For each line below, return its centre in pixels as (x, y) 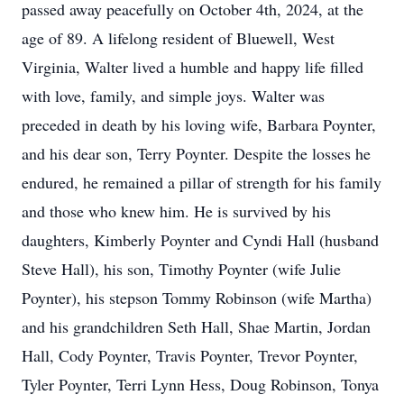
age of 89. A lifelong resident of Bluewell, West (178, 38)
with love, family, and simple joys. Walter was (173, 96)
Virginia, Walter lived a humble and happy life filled (193, 67)
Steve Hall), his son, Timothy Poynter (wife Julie (181, 269)
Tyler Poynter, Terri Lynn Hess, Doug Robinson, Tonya (200, 384)
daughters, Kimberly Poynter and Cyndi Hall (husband (200, 240)
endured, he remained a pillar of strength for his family (202, 182)
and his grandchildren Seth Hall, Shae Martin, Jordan (196, 326)
